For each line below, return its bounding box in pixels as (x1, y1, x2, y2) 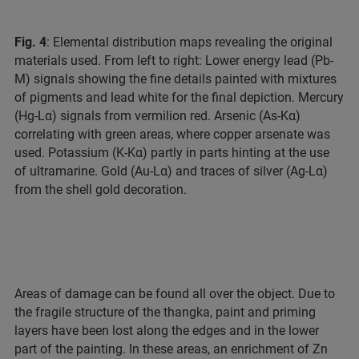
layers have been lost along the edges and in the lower (14, 322, 319, 338)
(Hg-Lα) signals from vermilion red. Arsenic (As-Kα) (14, 107, 301, 123)
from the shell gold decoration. (14, 181, 187, 197)
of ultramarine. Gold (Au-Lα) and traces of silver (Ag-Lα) (14, 163, 328, 179)
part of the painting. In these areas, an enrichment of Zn (14, 341, 328, 357)
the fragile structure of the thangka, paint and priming (14, 304, 316, 320)
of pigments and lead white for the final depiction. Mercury (14, 89, 344, 105)
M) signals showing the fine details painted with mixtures (14, 71, 337, 87)
